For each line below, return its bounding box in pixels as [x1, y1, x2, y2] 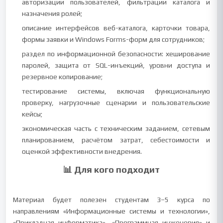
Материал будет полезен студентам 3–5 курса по [13, 196, 210, 204]
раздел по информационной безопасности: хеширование [22, 50, 210, 58]
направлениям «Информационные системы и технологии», [13, 207, 210, 215]
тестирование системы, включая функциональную [22, 87, 210, 95]
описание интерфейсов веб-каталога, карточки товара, [22, 24, 210, 32]
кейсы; [22, 110, 43, 118]
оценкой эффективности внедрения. [22, 147, 142, 155]
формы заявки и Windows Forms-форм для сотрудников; [22, 35, 205, 43]
